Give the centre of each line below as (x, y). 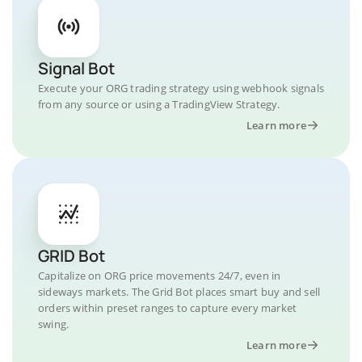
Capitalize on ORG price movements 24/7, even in (160, 276)
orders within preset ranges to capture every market (168, 308)
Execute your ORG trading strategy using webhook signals (181, 88)
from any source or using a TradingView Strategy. (159, 104)
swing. (54, 324)
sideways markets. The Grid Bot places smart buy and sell (179, 292)
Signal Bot (76, 68)
